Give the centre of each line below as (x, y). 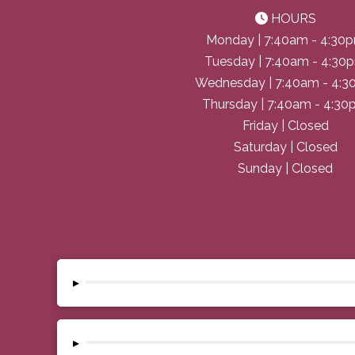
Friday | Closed (285, 126)
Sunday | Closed (285, 169)
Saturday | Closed (285, 147)
